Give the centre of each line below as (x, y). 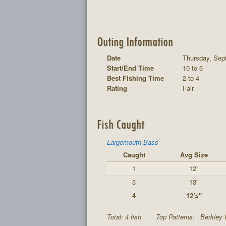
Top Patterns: (176, 217)
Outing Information (135, 41)
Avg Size (194, 155)
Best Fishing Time (135, 78)
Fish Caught (120, 124)
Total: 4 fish (125, 217)
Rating (117, 88)
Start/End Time (130, 68)
